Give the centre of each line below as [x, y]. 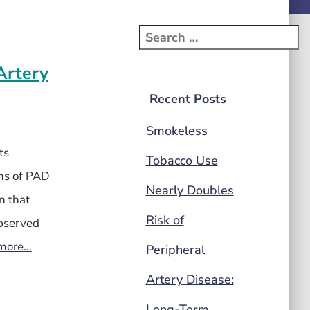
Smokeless [176, 131]
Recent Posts [188, 99]
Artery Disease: [190, 280]
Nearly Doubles [190, 190]
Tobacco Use [182, 161]
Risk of [165, 220]
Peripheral [175, 250]
